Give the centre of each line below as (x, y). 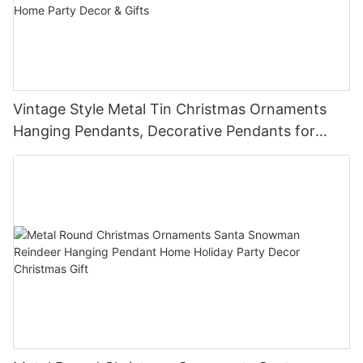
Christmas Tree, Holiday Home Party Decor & (167, 152)
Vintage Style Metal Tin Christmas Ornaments (170, 109)
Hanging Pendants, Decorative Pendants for (164, 130)
